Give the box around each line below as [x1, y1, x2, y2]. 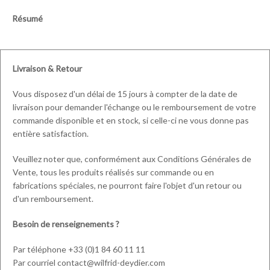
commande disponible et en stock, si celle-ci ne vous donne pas [13, 115, 249, 125]
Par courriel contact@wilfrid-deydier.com [13, 257, 165, 268]
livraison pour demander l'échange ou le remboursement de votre [13, 101, 256, 112]
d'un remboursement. [13, 193, 93, 204]
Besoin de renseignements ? [13, 218, 119, 229]
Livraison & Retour [13, 63, 82, 74]
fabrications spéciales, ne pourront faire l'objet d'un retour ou [13, 180, 242, 190]
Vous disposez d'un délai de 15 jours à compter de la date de [13, 88, 237, 99]
